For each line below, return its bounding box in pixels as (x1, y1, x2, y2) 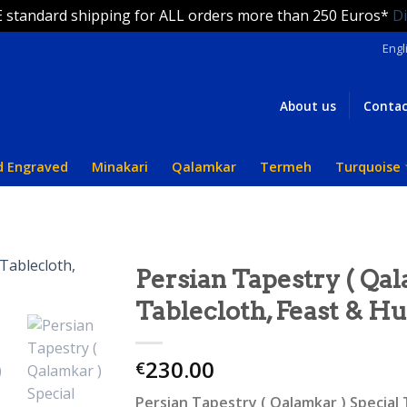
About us (279, 96, 336, 114)
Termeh (260, 157, 313, 175)
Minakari (92, 157, 149, 175)
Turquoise (335, 157, 402, 175)
